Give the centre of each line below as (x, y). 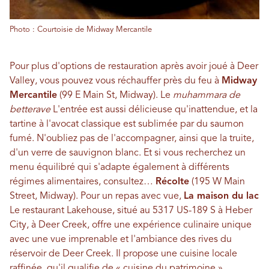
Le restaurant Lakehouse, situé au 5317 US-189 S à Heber (131, 210)
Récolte (172, 182)
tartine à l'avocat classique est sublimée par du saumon (127, 124)
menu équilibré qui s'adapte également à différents (119, 167)
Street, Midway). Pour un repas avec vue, (97, 196)
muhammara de (207, 95)
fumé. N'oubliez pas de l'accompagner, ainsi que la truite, (132, 138)
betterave (30, 110)
